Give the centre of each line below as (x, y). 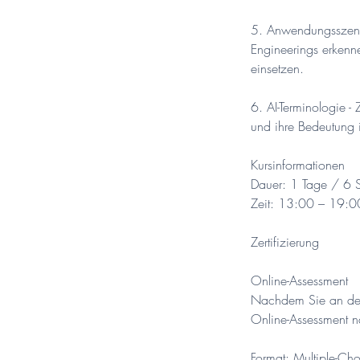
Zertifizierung (285, 241)
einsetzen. (277, 68)
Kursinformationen (298, 164)
